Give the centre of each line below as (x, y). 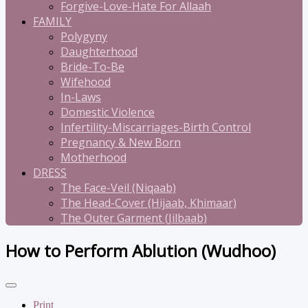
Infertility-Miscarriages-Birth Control (156, 127)
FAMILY (52, 21)
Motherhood (93, 157)
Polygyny (84, 36)
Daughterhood (99, 52)
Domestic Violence (108, 112)
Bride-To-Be (92, 67)
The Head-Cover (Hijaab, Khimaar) (148, 203)
